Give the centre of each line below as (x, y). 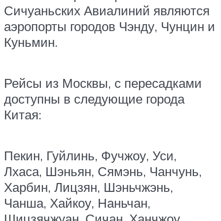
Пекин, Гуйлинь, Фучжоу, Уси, (90, 156)
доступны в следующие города (94, 99)
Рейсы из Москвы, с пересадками (103, 83)
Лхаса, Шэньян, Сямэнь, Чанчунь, (103, 171)
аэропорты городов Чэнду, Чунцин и (110, 26)
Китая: (23, 115)
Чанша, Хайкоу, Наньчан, (77, 203)
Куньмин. (31, 42)
